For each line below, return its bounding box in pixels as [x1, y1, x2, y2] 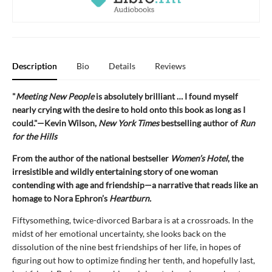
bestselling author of [159, 117, 240, 128]
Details [109, 60, 135, 71]
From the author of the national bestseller [12, 152, 171, 163]
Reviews [155, 60, 186, 71]
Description [12, 60, 57, 71]
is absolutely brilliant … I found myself [94, 90, 238, 101]
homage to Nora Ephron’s [12, 192, 109, 203]
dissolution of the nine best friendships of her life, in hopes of [12, 241, 241, 252]
